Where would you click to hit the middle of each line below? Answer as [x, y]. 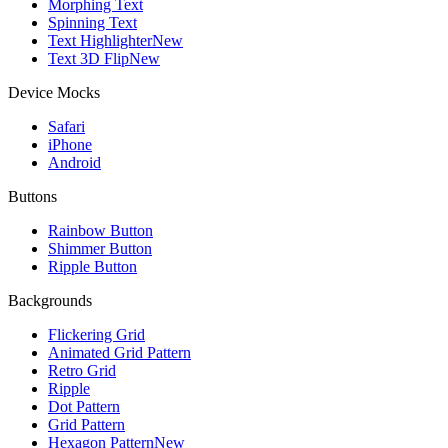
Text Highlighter [100, 40]
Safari [66, 126]
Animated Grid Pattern [119, 352]
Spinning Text [92, 22]
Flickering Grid [96, 334]
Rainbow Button [100, 230]
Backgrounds [50, 300]
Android [74, 162]
